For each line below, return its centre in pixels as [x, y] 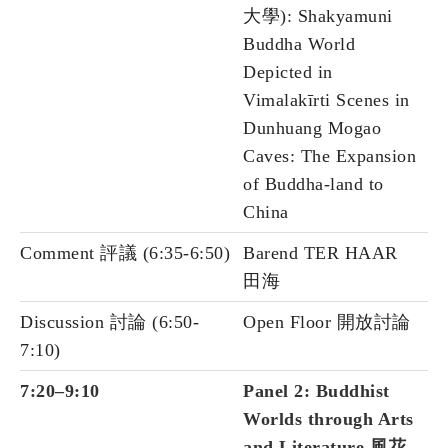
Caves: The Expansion [329, 156]
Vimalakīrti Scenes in [326, 100]
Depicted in [288, 72]
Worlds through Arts [328, 419]
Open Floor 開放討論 [327, 322]
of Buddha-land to [313, 184]
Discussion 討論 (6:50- [109, 322]
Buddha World [299, 44]
